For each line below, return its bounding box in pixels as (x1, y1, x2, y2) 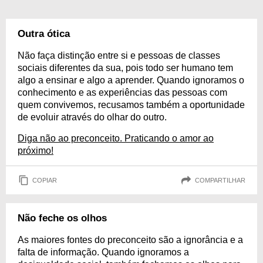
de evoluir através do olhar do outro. (18, 112, 167, 122)
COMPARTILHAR (195, 176, 245, 184)
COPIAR (32, 176, 57, 184)
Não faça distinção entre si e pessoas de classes (18, 50, 220, 60)
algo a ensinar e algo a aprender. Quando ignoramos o (18, 75, 244, 85)
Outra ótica (18, 28, 70, 39)
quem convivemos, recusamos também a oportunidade (18, 100, 245, 110)
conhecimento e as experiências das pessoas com (18, 87, 227, 97)
